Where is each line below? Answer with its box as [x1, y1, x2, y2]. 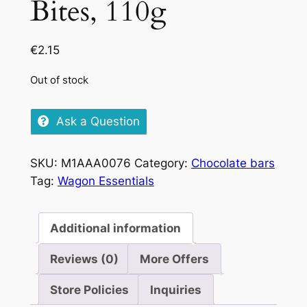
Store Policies [50, 282, 130, 297]
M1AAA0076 [60, 156, 131, 170]
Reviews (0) [50, 251, 119, 266]
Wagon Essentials [57, 173, 154, 188]
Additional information [50, 221, 182, 235]
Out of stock [29, 73, 88, 87]
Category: [134, 156, 191, 170]
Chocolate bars [191, 156, 275, 170]
